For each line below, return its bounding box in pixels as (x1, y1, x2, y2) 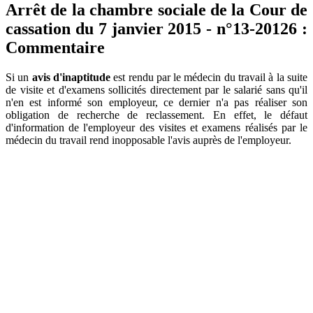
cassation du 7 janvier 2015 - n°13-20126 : (6, 19, 307, 38)
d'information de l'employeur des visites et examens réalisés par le (6, 121, 307, 133)
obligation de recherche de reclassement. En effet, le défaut (6, 108, 307, 121)
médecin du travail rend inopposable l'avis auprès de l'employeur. (6, 133, 291, 146)
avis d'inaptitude (31, 71, 110, 83)
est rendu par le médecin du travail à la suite (110, 71, 308, 83)
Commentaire (6, 38, 105, 57)
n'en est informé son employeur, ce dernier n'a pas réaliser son (6, 96, 307, 108)
